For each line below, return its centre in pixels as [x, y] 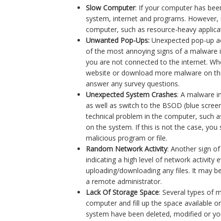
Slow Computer [111, 8]
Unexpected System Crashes [132, 94]
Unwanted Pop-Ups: [118, 40]
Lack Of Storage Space [123, 192]
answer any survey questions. [134, 84]
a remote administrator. [124, 181]
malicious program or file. [128, 138]
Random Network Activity [127, 149]
